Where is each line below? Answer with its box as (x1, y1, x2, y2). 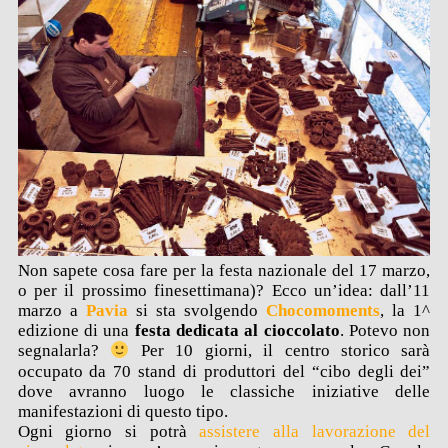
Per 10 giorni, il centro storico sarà (129, 341, 431, 361)
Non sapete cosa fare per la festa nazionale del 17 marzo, (17, 261, 431, 281)
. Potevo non (339, 321, 431, 341)
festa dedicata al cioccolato (134, 321, 340, 341)
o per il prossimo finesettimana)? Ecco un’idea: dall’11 (17, 281, 431, 301)
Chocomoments (266, 301, 381, 321)
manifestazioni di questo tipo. (17, 401, 228, 421)
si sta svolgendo (135, 301, 267, 321)
